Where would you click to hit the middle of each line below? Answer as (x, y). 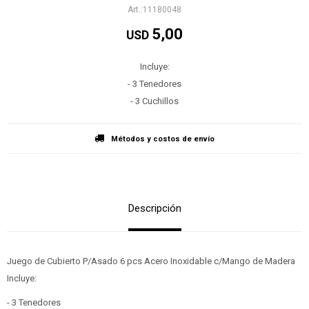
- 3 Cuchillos (154, 101)
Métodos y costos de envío (163, 139)
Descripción (154, 208)
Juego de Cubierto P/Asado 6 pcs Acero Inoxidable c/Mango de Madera (152, 261)
